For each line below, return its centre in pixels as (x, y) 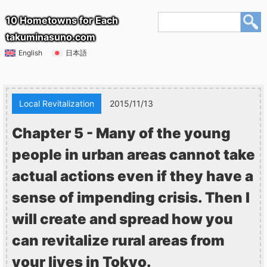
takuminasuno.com (51, 37)
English (30, 52)
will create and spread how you (122, 219)
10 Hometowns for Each (62, 20)
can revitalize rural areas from (118, 240)
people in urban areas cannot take (133, 155)
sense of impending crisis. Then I (131, 198)
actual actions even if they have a (133, 176)
